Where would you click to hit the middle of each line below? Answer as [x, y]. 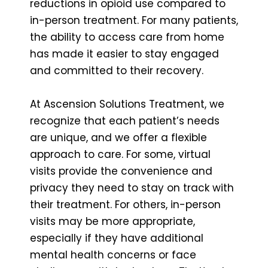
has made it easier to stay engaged [124, 54]
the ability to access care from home [127, 37]
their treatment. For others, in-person [125, 204]
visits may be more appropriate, [112, 221]
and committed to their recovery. [117, 70]
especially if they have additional [117, 238]
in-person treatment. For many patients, [134, 20]
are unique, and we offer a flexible [118, 137]
